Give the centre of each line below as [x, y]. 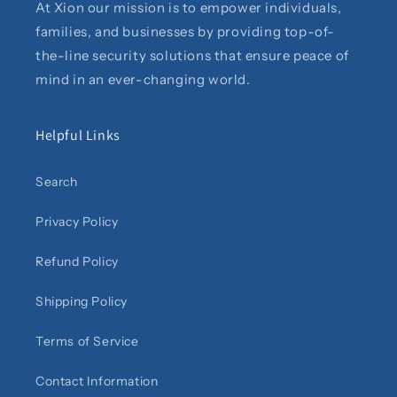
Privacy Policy [77, 222]
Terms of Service [87, 342]
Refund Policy [77, 262]
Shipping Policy [82, 302]
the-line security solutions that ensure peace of [192, 56]
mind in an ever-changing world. [143, 80]
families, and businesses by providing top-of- [186, 32]
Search [57, 182]
